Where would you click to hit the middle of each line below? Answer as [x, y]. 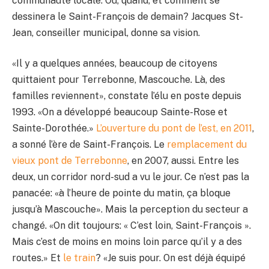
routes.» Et [38, 258]
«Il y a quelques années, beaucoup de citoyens [115, 64]
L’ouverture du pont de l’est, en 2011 [174, 128]
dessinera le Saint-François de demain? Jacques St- [128, 16]
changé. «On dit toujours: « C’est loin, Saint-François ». [131, 226]
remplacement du [207, 145]
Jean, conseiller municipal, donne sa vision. [106, 32]
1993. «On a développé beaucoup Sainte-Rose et [120, 112]
